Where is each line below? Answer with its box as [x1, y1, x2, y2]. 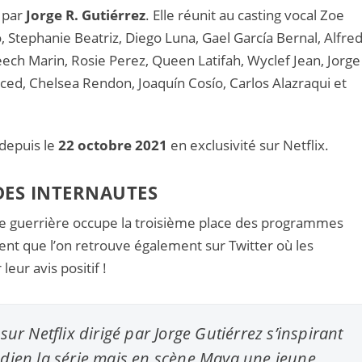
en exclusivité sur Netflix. [167, 136, 330, 155]
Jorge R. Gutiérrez [26, 5, 146, 24]
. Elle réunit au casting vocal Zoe [145, 5, 345, 24]
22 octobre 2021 [58, 136, 168, 155]
